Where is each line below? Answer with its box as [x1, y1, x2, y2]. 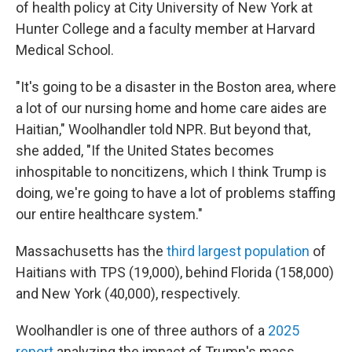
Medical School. [16, 42, 114, 58]
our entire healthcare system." [16, 206, 203, 222]
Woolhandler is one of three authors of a [16, 322, 268, 339]
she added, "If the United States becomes [16, 142, 274, 159]
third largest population [167, 243, 310, 259]
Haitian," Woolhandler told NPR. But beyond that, [16, 121, 310, 137]
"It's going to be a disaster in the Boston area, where [16, 79, 336, 95]
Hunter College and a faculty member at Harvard [16, 20, 315, 37]
